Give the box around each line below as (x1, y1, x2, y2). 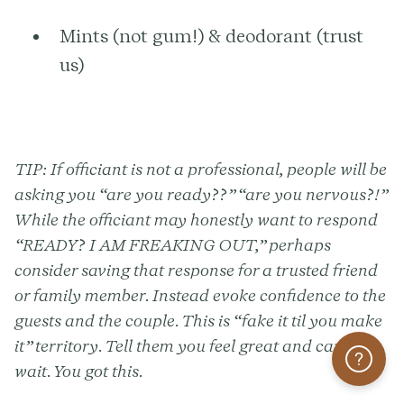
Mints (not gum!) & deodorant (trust (60, 24, 363, 47)
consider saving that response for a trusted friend (14, 260, 378, 280)
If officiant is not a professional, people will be (50, 159, 387, 179)
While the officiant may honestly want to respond (14, 209, 378, 229)
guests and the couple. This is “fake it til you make (14, 310, 382, 330)
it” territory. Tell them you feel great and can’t (14, 335, 353, 355)
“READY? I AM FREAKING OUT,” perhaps (14, 234, 331, 254)
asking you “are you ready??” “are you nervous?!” (14, 184, 387, 204)
